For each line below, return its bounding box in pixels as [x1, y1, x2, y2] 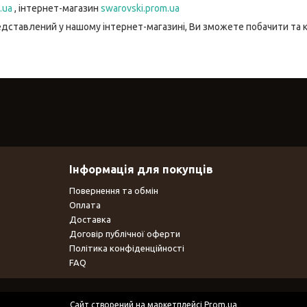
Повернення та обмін [69, 185, 158, 195]
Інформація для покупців [69, 162, 213, 175]
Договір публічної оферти [69, 228, 180, 238]
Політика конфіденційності [69, 243, 184, 253]
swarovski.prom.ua [101, 2, 180, 14]
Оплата [69, 199, 101, 210]
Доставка [69, 214, 111, 224]
